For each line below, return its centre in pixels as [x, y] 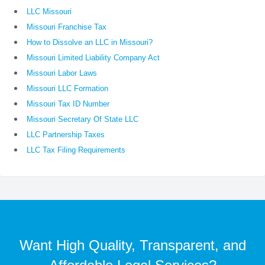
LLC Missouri [49, 12]
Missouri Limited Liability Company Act [93, 58]
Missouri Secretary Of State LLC [83, 119]
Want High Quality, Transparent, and [132, 245]
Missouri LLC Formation [67, 89]
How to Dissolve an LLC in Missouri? [90, 43]
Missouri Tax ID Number [68, 104]
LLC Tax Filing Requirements [76, 150]
